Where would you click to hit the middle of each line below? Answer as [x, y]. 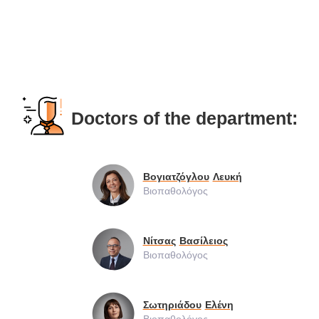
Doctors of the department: [184, 118]
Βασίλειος [203, 240]
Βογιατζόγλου [176, 176]
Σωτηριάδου [172, 304]
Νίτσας [159, 240]
